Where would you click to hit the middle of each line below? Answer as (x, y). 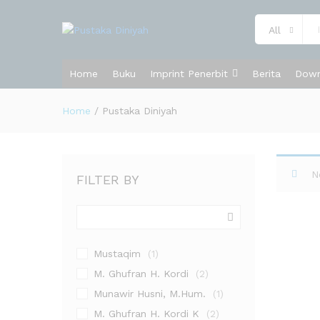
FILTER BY (108, 180)
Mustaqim (117, 254)
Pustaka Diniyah (140, 111)
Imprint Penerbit (189, 74)
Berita (266, 74)
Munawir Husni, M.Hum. (150, 294)
